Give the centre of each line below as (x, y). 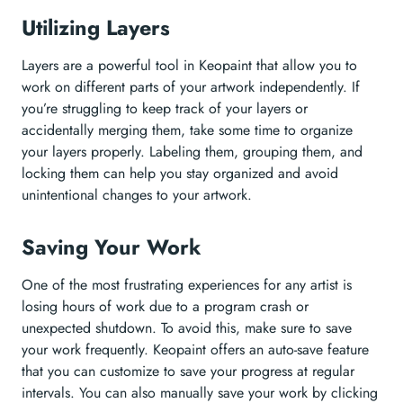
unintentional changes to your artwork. (137, 195)
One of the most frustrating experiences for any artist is (187, 285)
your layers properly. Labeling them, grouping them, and (192, 152)
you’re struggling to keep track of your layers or (165, 109)
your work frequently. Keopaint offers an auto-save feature (195, 350)
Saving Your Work (115, 248)
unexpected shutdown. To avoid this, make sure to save (187, 328)
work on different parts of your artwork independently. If (191, 87)
